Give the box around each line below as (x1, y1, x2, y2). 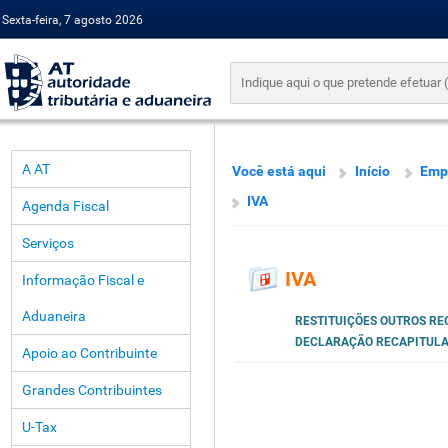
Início (355, 163, 390, 179)
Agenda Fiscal (22, 198, 109, 214)
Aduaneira (22, 308, 86, 324)
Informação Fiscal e (22, 272, 144, 288)
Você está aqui (232, 163, 326, 179)
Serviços (22, 235, 74, 251)
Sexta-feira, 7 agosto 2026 (2, 13, 143, 27)
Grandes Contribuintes (22, 382, 162, 398)
